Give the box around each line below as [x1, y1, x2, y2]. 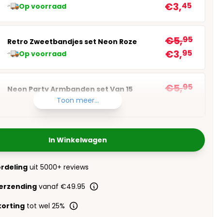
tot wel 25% [25, 201, 65, 211]
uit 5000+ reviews [28, 162, 89, 172]
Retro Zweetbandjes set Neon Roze [7, 36, 137, 46]
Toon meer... [56, 95, 99, 105]
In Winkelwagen [48, 135, 107, 145]
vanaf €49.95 [37, 182, 85, 191]
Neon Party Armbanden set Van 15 [7, 84, 133, 94]
